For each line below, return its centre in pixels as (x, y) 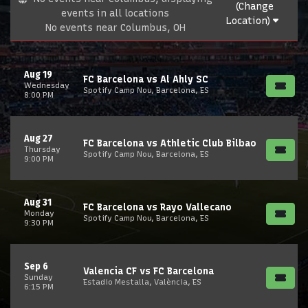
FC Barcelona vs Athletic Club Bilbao (170, 143)
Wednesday (47, 85)
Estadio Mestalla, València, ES (142, 282)
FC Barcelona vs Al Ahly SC (146, 79)
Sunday (38, 277)
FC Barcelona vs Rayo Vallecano (157, 207)
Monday (39, 213)
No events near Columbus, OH (115, 28)
